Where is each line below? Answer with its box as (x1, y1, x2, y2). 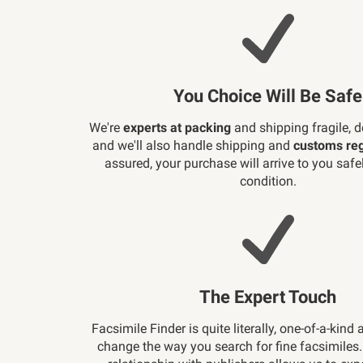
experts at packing (122, 119, 231, 135)
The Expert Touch (199, 286, 337, 307)
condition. (239, 173, 297, 189)
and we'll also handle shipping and (92, 137, 294, 153)
